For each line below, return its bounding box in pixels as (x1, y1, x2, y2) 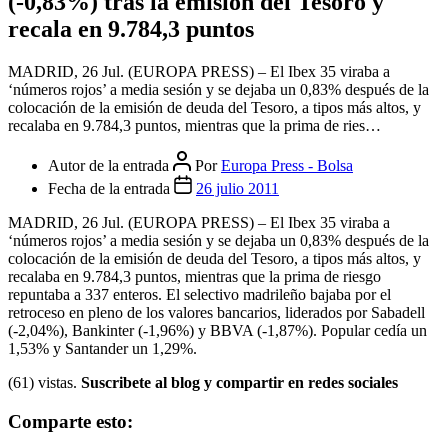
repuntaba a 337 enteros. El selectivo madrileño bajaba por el (8, 285, 391, 303)
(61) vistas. (8, 373, 81, 391)
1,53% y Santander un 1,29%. (8, 339, 197, 357)
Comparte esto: (8, 410, 133, 432)
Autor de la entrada (48, 156, 173, 174)
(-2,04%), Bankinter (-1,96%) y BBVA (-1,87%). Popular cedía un (8, 321, 427, 339)
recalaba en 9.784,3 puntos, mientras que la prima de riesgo (8, 267, 381, 285)
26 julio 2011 (196, 179, 279, 197)
